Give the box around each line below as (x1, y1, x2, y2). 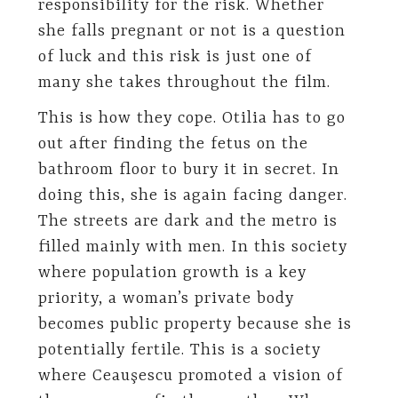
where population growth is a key (37, 263, 306, 283)
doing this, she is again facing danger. (37, 186, 347, 205)
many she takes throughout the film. (37, 74, 330, 92)
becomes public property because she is (37, 314, 352, 334)
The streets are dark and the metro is (37, 211, 338, 231)
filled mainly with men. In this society (37, 237, 347, 257)
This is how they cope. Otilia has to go (37, 108, 346, 128)
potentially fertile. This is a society (37, 340, 321, 360)
